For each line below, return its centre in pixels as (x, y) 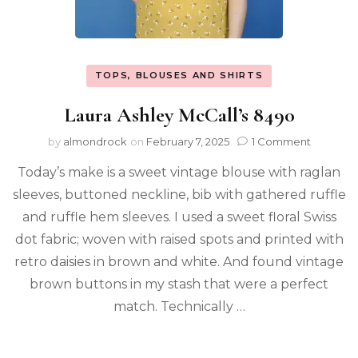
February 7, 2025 (187, 141)
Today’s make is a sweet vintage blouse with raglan (179, 172)
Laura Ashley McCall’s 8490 (179, 114)
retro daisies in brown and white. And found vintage (179, 261)
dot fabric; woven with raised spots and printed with (179, 239)
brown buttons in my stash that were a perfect (179, 284)
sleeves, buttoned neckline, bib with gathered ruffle (179, 194)
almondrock (95, 141)
